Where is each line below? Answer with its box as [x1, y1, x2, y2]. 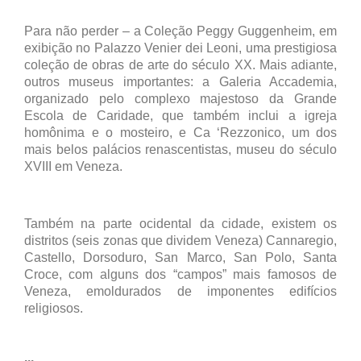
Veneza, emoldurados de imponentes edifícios [24, 284, 337, 298]
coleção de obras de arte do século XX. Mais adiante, [24, 57, 337, 72]
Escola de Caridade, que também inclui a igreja [24, 108, 337, 122]
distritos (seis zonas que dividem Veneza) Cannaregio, [24, 233, 337, 247]
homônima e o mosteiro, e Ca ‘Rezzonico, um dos [24, 125, 337, 139]
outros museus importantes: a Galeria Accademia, [24, 74, 337, 89]
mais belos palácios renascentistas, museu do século [24, 142, 337, 156]
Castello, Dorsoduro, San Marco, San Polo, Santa [24, 250, 337, 264]
